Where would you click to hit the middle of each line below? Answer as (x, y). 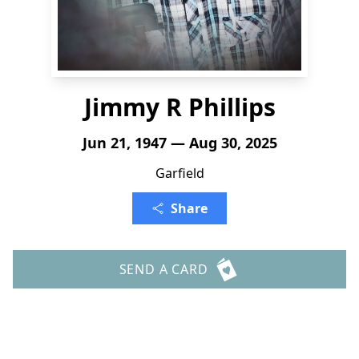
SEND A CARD (163, 269)
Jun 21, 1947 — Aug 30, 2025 (179, 143)
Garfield (179, 173)
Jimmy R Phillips (179, 107)
